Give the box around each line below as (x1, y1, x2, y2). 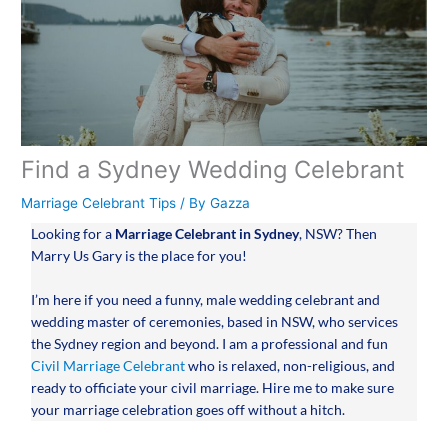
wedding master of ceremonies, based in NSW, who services (31, 313, 399, 331)
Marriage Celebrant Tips (21, 195, 177, 212)
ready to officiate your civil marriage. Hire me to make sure (31, 379, 395, 397)
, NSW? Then (299, 225, 378, 243)
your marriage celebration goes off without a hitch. (31, 401, 346, 419)
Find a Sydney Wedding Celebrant (21, 155, 406, 185)
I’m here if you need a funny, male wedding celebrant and (31, 291, 381, 309)
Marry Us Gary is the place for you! (31, 247, 251, 265)
